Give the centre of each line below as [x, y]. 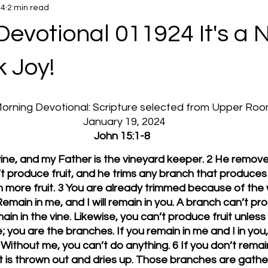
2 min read [28, 7]
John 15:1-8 [122, 136]
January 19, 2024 [124, 122]
